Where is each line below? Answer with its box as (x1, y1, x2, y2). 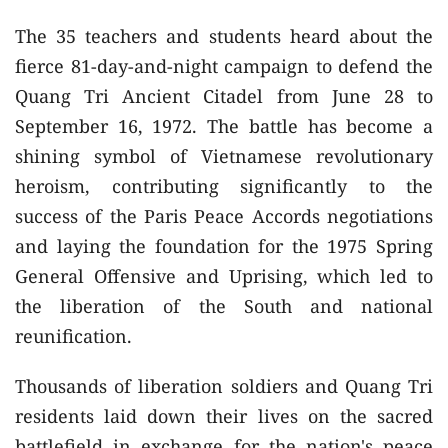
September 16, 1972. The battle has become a (15, 113, 433, 138)
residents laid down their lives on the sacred (15, 403, 433, 428)
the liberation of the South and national (15, 293, 433, 318)
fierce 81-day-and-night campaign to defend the (15, 53, 433, 78)
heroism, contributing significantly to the (15, 173, 433, 198)
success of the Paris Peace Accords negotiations (15, 203, 433, 228)
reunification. (15, 323, 132, 348)
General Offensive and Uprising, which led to (15, 263, 433, 288)
